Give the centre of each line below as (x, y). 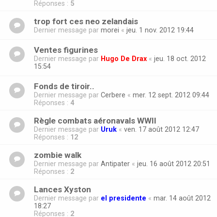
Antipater (115, 164)
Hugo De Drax (124, 59)
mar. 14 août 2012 (182, 198)
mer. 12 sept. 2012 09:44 (171, 95)
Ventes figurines (66, 50)
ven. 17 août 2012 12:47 (162, 130)
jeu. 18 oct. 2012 (180, 59)
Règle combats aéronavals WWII (95, 121)
